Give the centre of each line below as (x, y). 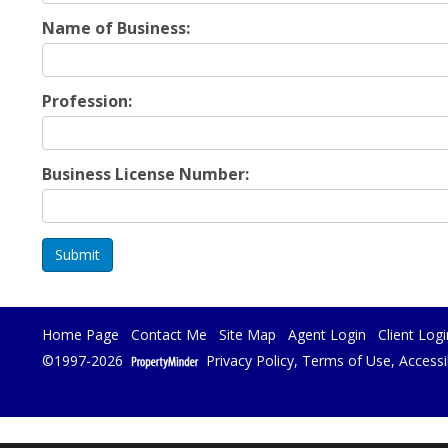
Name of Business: (116, 28)
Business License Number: (145, 174)
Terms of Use (346, 361)
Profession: (87, 101)
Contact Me (169, 334)
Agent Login (327, 334)
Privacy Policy (250, 361)
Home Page (80, 334)
